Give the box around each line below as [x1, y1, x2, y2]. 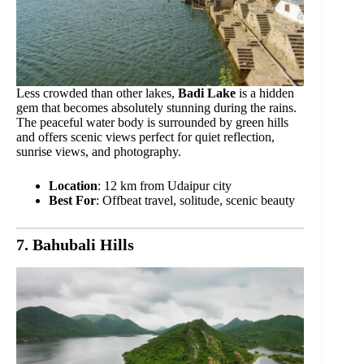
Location [49, 178, 97, 193]
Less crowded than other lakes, [16, 85, 178, 100]
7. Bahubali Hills [16, 235, 134, 253]
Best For [49, 193, 96, 207]
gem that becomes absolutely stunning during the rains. [16, 100, 297, 115]
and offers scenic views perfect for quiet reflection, [16, 129, 275, 144]
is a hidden [236, 85, 294, 100]
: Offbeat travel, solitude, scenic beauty [96, 193, 295, 207]
